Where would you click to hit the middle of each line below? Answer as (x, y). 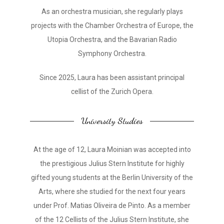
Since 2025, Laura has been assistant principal (112, 77)
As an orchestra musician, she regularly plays (112, 11)
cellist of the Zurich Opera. (112, 91)
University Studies (112, 120)
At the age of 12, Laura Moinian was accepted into (112, 149)
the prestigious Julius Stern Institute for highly (112, 163)
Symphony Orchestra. (112, 53)
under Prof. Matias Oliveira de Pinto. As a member (112, 205)
